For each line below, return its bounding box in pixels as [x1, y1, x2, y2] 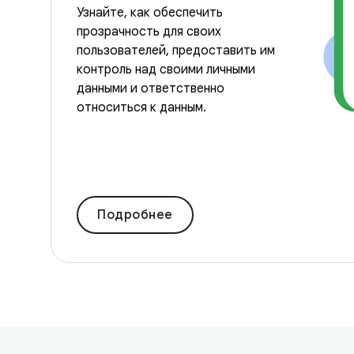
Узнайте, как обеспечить [77, 5, 223, 21]
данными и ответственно [77, 81, 224, 96]
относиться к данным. [77, 100, 206, 115]
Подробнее [97, 207, 173, 223]
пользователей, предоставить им [77, 43, 275, 58]
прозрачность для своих [77, 24, 221, 40]
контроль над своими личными [77, 62, 255, 77]
